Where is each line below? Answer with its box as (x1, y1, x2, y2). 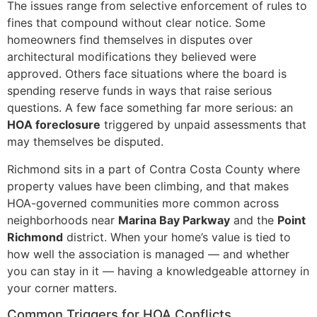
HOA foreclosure (7, 117, 100, 132)
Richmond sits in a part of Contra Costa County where (7, 161, 300, 176)
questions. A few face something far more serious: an (7, 100, 293, 115)
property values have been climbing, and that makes (7, 178, 289, 193)
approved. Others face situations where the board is (7, 67, 287, 81)
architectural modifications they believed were (7, 50, 256, 64)
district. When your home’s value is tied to (63, 229, 291, 244)
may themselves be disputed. (7, 134, 163, 149)
